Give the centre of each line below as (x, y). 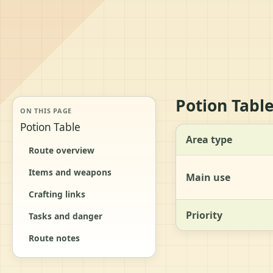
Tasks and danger (66, 216)
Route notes (54, 238)
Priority (204, 215)
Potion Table (50, 127)
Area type (209, 139)
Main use (208, 177)
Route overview (62, 150)
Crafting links (57, 194)
